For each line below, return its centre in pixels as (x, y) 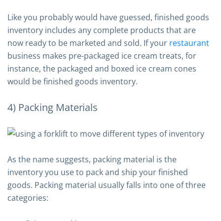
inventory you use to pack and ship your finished (98, 172)
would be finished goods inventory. (73, 81)
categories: (28, 198)
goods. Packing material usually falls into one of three (107, 185)
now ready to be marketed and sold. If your (88, 43)
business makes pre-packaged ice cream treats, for (102, 56)
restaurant (189, 43)
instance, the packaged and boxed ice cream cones (102, 69)
